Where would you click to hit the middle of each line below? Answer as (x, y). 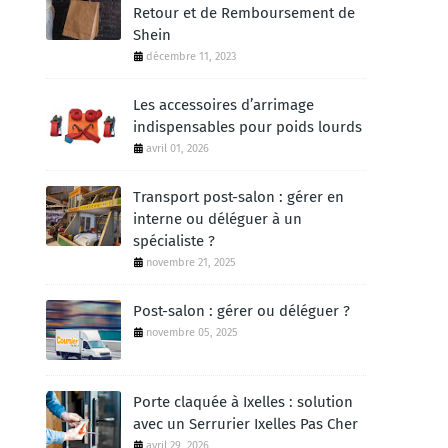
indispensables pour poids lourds (247, 127)
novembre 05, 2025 (192, 332)
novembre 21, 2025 (191, 262)
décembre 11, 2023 (191, 56)
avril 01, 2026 (177, 148)
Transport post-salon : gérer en (238, 197)
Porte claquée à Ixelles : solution (243, 402)
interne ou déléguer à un (217, 219)
